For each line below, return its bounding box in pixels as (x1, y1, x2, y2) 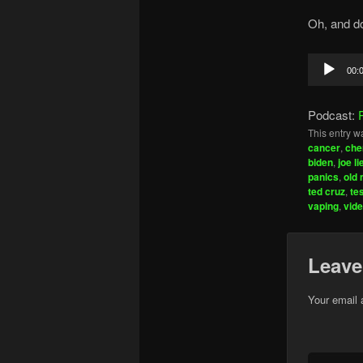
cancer (307, 139, 340, 155)
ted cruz (307, 183, 345, 199)
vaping (307, 198, 339, 213)
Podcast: (307, 105, 358, 123)
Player (306, 72, 341, 90)
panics (307, 169, 339, 184)
